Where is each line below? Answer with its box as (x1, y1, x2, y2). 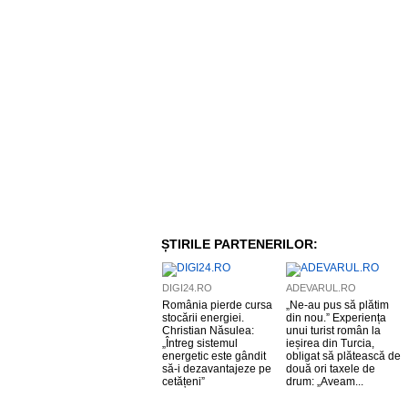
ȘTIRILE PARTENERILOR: (161, 237, 318, 251)
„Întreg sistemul (162, 337, 238, 350)
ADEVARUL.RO (286, 282, 356, 293)
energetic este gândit (162, 350, 266, 362)
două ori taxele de (286, 362, 375, 375)
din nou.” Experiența (286, 311, 386, 324)
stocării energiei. (162, 311, 244, 324)
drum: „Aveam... (286, 375, 363, 388)
